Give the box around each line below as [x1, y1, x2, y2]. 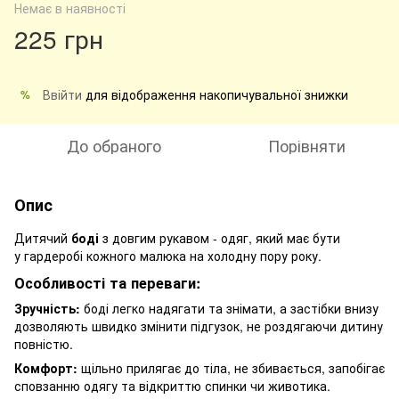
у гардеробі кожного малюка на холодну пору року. [14, 247, 322, 265]
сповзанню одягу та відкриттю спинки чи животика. [14, 376, 334, 395]
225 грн [14, 20, 103, 56]
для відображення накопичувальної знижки [82, 85, 348, 103]
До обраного [67, 134, 161, 157]
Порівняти [267, 134, 346, 157]
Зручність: [14, 298, 80, 317]
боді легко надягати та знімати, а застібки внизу [80, 298, 379, 317]
